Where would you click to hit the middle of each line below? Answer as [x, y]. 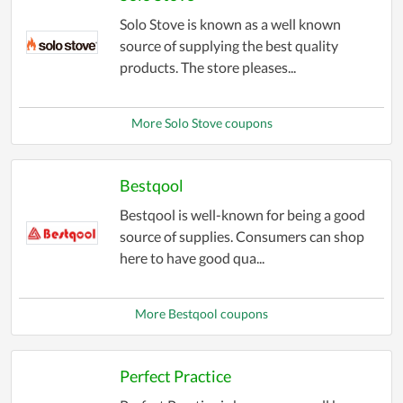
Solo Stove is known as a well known [230, 24]
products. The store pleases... [207, 67]
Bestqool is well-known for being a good [242, 215]
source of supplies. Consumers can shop [242, 237]
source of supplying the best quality [228, 46]
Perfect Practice [175, 376]
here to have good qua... [192, 258]
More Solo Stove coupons [201, 123]
